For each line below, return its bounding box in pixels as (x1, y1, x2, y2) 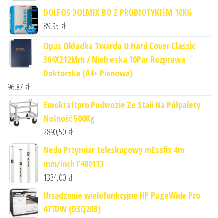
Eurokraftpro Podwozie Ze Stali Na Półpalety (43, 99, 200, 111)
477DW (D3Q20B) (43, 203, 101, 215)
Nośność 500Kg (43, 112, 95, 125)
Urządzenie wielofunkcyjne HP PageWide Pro (43, 189, 200, 201)
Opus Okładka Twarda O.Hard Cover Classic (43, 40, 195, 52)
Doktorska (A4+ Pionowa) (43, 67, 133, 79)
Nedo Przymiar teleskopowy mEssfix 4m (43, 144, 184, 156)
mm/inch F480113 (43, 158, 104, 170)
